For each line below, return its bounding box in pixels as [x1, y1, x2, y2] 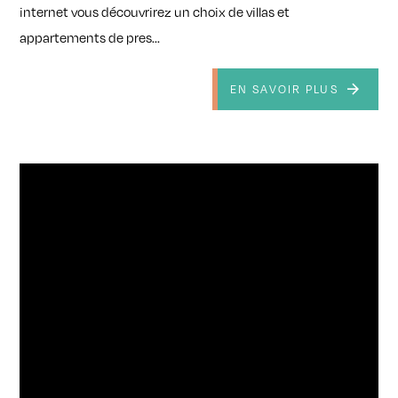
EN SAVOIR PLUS [229, 82, 338, 96]
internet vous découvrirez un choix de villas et [20, 4, 291, 20]
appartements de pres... [20, 29, 161, 46]
